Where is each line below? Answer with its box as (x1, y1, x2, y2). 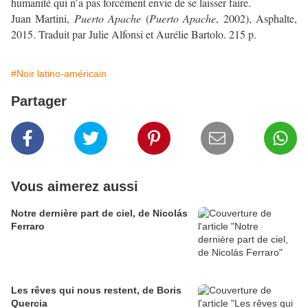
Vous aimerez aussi (11, 179, 138, 195)
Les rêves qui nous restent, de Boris (11, 285, 181, 296)
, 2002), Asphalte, (216, 11, 298, 26)
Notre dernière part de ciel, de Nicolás (11, 208, 188, 219)
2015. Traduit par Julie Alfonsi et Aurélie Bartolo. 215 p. (11, 27, 256, 42)
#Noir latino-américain (11, 68, 107, 80)
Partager (11, 93, 67, 109)
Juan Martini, (11, 11, 74, 26)
